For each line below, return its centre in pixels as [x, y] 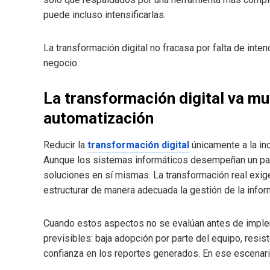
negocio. [61, 63]
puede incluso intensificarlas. [105, 15]
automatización [99, 118]
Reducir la [65, 145]
